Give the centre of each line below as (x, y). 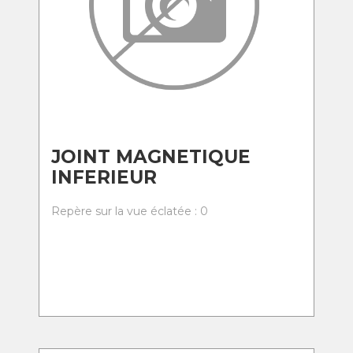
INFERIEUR (104, 177)
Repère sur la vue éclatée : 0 (130, 211)
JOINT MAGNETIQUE (151, 157)
